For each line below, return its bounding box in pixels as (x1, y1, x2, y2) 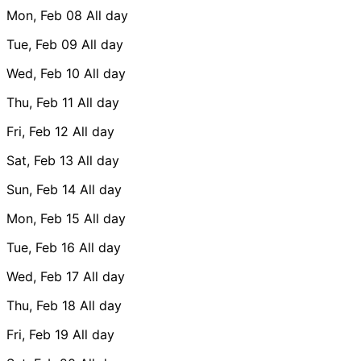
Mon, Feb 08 (6, 6, 82, 23)
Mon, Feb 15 (6, 210, 80, 226)
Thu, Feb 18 (6, 297, 76, 313)
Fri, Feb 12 (6, 122, 68, 139)
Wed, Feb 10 (6, 64, 80, 81)
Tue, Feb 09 (6, 35, 77, 52)
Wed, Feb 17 (6, 268, 79, 284)
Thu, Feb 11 (6, 93, 73, 110)
